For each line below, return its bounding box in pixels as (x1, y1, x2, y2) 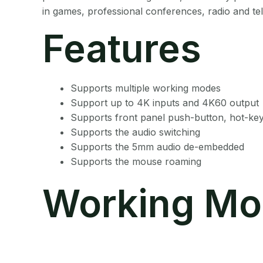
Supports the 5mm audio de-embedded (70, 141, 244, 153)
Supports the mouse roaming (70, 156, 201, 168)
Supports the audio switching (70, 126, 200, 139)
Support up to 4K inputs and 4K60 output (70, 97, 259, 109)
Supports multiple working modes (70, 82, 221, 95)
